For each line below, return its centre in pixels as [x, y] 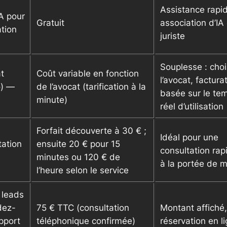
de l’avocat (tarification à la [91, 87]
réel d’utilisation [192, 107]
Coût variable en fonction [88, 74]
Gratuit [50, 23]
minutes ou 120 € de [78, 157]
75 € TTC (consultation [83, 208]
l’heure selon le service [83, 171]
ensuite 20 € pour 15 [78, 144]
